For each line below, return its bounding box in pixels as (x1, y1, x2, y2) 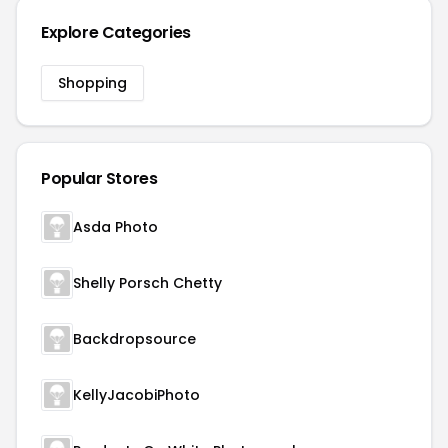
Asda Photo (73, 217, 158, 237)
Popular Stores (41, 167, 158, 190)
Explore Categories (41, 21, 191, 44)
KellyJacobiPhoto (73, 385, 200, 405)
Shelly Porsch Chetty (73, 273, 222, 293)
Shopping (58, 73, 127, 93)
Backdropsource (73, 329, 196, 349)
